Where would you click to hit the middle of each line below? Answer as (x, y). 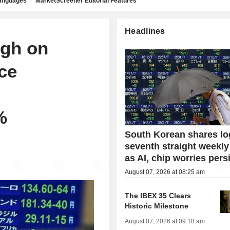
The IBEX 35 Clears (158, 196)
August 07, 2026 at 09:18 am (165, 222)
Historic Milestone (157, 206)
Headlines (145, 31)
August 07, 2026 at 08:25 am (165, 172)
